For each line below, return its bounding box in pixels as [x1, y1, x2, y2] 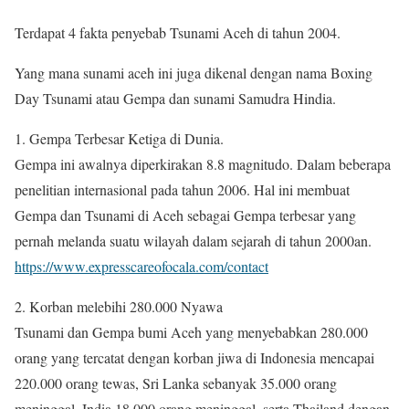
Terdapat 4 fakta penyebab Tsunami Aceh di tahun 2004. [15, 23, 341, 43]
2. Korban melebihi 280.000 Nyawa [15, 297, 223, 317]
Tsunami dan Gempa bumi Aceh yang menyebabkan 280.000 [15, 322, 368, 342]
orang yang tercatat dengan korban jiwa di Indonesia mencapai [15, 348, 374, 368]
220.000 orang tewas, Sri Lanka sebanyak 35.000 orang [15, 373, 337, 393]
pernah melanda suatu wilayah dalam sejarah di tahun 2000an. [15, 231, 372, 251]
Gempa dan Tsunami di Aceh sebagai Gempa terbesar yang [15, 205, 356, 225]
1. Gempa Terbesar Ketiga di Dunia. [15, 129, 224, 149]
